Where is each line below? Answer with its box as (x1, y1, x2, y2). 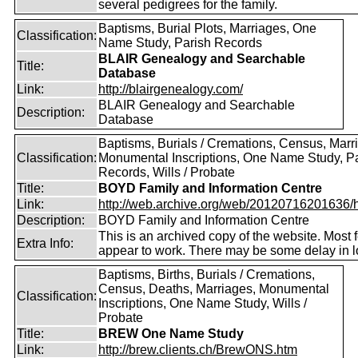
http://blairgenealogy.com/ (98, 82, 243, 96)
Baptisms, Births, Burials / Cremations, (98, 268, 315, 281)
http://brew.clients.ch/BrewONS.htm (98, 343, 297, 356)
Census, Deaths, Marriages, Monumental (98, 282, 329, 296)
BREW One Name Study (98, 327, 244, 340)
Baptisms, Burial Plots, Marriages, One (98, 22, 316, 35)
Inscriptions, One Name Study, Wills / (98, 296, 307, 310)
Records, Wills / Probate (98, 165, 235, 179)
